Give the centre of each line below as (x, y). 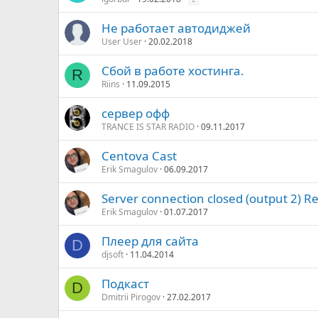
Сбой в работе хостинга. (173, 71)
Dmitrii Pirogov (131, 297)
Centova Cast (139, 156)
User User (122, 42)
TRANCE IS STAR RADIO (148, 127)
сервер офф (136, 113)
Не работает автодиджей (176, 28)
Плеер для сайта (150, 241)
